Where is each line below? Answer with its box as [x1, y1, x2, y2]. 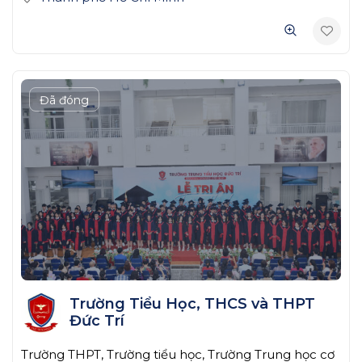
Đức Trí [69, 311, 124, 330]
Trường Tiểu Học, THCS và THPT [69, 294, 315, 313]
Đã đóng [40, 92, 89, 107]
